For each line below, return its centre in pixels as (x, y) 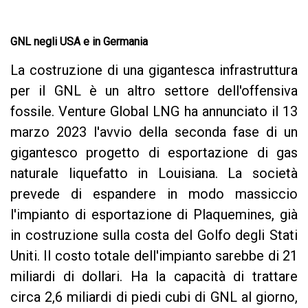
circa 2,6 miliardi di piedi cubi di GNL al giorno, (154, 297)
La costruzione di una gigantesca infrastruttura (154, 70)
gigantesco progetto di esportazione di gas (154, 152)
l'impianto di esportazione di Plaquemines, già (154, 214)
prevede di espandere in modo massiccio (154, 194)
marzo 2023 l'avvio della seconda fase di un (154, 132)
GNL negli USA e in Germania (79, 41)
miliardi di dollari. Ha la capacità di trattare (154, 276)
